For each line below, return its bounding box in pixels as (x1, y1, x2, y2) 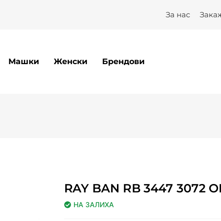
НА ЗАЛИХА (73, 200, 114, 209)
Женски (54, 56, 88, 66)
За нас (166, 10, 190, 19)
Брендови (102, 56, 145, 66)
